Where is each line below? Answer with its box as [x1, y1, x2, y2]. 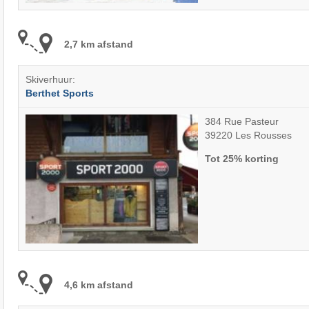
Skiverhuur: [25, 74, 75, 86]
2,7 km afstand [63, 38, 133, 50]
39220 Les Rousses [204, 129, 292, 141]
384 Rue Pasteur [204, 115, 279, 127]
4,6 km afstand [63, 279, 133, 290]
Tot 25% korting [204, 152, 279, 164]
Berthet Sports [25, 88, 94, 99]
